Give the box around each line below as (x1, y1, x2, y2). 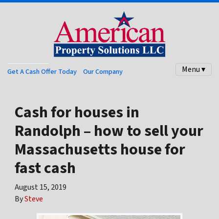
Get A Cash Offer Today (7, 66, 77, 77)
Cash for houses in (15, 101, 139, 124)
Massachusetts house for (15, 138, 185, 161)
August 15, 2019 (15, 182, 66, 193)
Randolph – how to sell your (15, 120, 203, 142)
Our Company (83, 66, 123, 77)
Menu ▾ (182, 64, 205, 75)
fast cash (15, 157, 76, 179)
